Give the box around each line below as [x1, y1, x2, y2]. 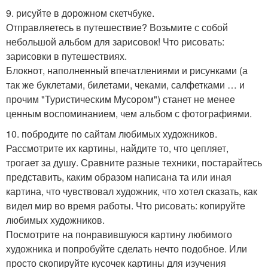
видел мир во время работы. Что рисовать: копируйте [6, 198, 245, 212]
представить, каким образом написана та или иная [6, 169, 232, 184]
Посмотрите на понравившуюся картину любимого [6, 227, 232, 241]
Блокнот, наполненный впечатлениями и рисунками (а [6, 63, 248, 77]
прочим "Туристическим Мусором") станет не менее [6, 92, 235, 106]
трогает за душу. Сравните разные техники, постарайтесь [6, 155, 262, 169]
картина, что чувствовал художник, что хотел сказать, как [6, 184, 257, 198]
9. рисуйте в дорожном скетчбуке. [6, 5, 154, 20]
